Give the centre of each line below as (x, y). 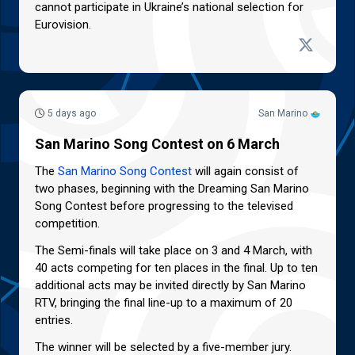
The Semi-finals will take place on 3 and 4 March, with (174, 251)
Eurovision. (63, 24)
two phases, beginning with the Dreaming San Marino (172, 189)
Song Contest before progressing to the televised (164, 206)
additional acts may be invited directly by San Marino (170, 286)
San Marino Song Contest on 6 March (157, 144)
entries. (54, 321)
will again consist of (245, 172)
